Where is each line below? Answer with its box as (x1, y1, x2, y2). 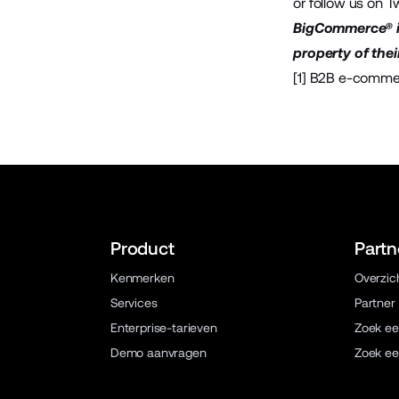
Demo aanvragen (110, 346, 207, 360)
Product (110, 238, 175, 259)
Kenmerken (110, 271, 175, 285)
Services (110, 296, 158, 310)
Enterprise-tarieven (110, 321, 217, 335)
